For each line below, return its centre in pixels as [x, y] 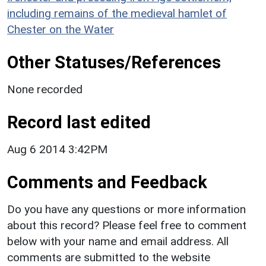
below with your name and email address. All [118, 241]
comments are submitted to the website [109, 257]
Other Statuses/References [114, 62]
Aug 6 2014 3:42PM [57, 149]
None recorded [45, 89]
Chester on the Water [61, 29]
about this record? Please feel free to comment [127, 225]
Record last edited [79, 122]
